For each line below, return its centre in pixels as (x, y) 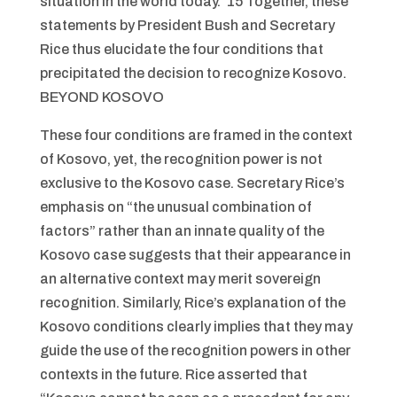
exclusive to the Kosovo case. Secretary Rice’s (192, 183)
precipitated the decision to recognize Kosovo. (193, 73)
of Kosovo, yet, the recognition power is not (181, 159)
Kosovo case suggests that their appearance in (195, 255)
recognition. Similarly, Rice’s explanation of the (192, 303)
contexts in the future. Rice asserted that (173, 374)
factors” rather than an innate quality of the (182, 231)
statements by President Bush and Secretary (187, 25)
